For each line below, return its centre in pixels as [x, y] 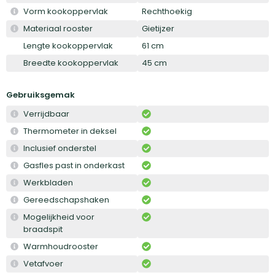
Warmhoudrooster [61, 246]
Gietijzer [158, 28]
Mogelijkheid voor [59, 217]
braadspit [43, 229]
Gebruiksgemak [41, 95]
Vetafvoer [43, 263]
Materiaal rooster [58, 28]
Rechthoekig [167, 11]
